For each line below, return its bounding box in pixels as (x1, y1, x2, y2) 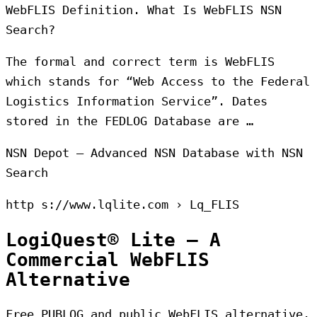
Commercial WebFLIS (6, 248, 209, 270)
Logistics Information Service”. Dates (6, 94, 267, 109)
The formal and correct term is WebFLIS (6, 54, 275, 69)
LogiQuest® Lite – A (6, 229, 221, 250)
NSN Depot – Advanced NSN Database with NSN (6, 146, 303, 161)
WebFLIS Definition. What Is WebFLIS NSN (6, 3, 282, 18)
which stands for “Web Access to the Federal (6, 74, 310, 89)
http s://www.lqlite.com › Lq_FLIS (6, 197, 239, 212)
